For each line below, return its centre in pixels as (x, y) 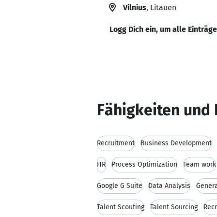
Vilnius (135, 8)
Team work (200, 164)
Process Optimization (144, 164)
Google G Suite (120, 186)
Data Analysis (169, 186)
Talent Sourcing (174, 207)
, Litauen (161, 8)
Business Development (176, 143)
